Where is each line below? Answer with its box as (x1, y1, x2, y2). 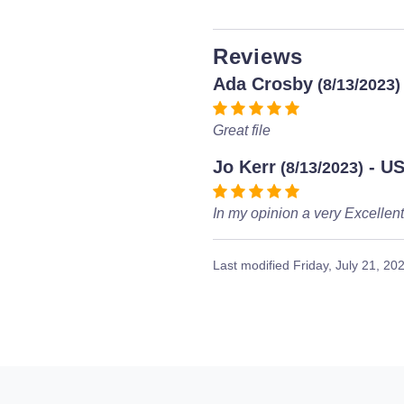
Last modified (213, 258, 293, 272)
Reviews (213, 44, 303, 69)
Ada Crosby (213, 74, 313, 94)
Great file (213, 123, 271, 138)
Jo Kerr (213, 157, 276, 177)
